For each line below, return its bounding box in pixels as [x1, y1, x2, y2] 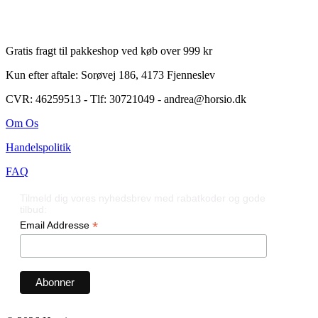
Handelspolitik [6, 141, 71, 154]
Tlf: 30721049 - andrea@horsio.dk [87, 93, 246, 106]
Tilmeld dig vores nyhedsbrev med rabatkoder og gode [20, 192, 265, 204]
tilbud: [20, 204, 47, 216]
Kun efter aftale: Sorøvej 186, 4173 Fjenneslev [6, 69, 215, 82]
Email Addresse [20, 219, 92, 231]
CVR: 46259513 [6, 93, 84, 106]
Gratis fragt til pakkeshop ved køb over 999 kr [6, 45, 212, 57]
